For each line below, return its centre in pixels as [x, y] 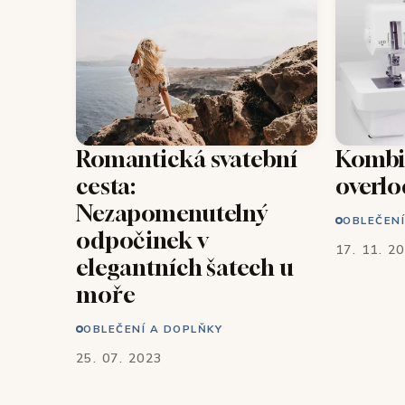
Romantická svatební [187, 158]
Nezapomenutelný [172, 212]
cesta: [106, 185]
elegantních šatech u [185, 267]
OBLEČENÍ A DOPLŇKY [153, 328]
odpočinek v [142, 240]
